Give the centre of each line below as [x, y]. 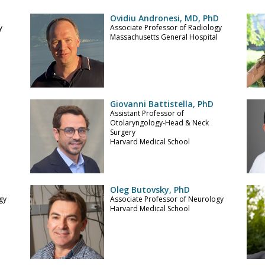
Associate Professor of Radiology [166, 28]
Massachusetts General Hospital [164, 37]
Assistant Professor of [147, 113]
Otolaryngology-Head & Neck [159, 123]
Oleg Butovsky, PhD [150, 190]
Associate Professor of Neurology [167, 199]
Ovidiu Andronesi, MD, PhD [164, 18]
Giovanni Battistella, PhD [161, 104]
